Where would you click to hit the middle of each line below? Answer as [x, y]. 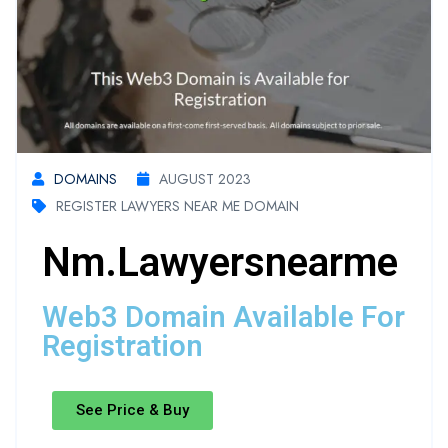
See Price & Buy [132, 409]
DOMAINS [85, 178]
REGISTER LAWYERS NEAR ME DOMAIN [177, 205]
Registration [122, 345]
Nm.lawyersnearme [220, 262]
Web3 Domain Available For [223, 316]
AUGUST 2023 [205, 178]
